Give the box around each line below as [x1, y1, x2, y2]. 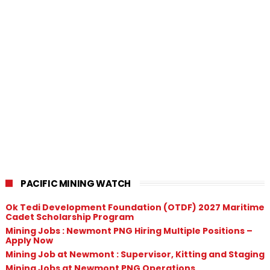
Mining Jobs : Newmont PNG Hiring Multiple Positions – [5, 224, 253, 237]
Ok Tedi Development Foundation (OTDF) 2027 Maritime [5, 201, 265, 213]
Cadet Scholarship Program [5, 210, 134, 223]
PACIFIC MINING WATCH [20, 177, 131, 190]
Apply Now [5, 234, 53, 246]
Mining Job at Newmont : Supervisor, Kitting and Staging [5, 248, 265, 260]
